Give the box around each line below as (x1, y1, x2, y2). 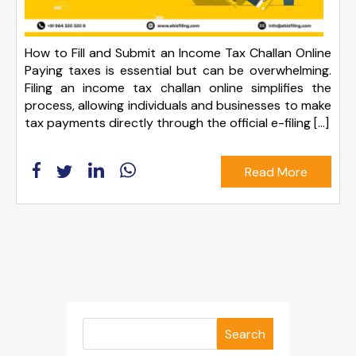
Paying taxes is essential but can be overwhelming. (25, 62, 331, 79)
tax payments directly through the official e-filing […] (25, 114, 329, 132)
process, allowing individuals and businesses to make (25, 97, 331, 114)
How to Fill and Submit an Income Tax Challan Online (25, 44, 331, 62)
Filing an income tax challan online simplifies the (25, 79, 331, 97)
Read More (245, 163, 308, 180)
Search (225, 325, 265, 342)
